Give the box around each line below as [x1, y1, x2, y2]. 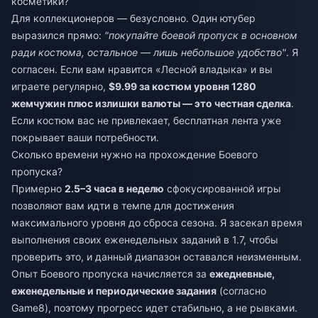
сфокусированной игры [164, 182, 281, 194]
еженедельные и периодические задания [11, 284, 216, 297]
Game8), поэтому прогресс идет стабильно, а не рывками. [11, 301, 297, 314]
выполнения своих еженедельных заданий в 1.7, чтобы [11, 233, 278, 246]
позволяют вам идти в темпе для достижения [11, 199, 234, 212]
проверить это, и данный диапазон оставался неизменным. [11, 250, 302, 263]
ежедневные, [209, 267, 275, 280]
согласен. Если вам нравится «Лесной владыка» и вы [11, 62, 273, 75]
